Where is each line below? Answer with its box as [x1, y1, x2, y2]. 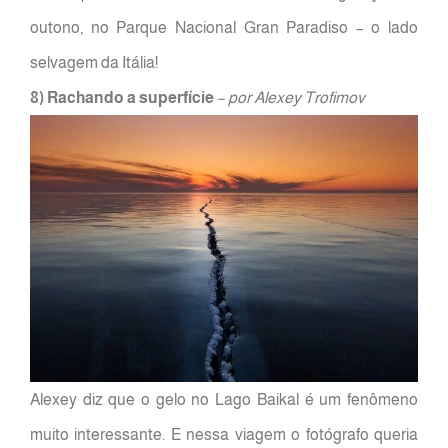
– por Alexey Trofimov [217, 89, 365, 107]
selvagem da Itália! [30, 54, 158, 72]
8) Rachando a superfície [30, 89, 214, 107]
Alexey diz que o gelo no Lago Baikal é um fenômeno [30, 391, 418, 409]
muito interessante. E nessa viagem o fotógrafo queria [30, 426, 418, 444]
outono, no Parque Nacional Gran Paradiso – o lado [30, 19, 418, 37]
